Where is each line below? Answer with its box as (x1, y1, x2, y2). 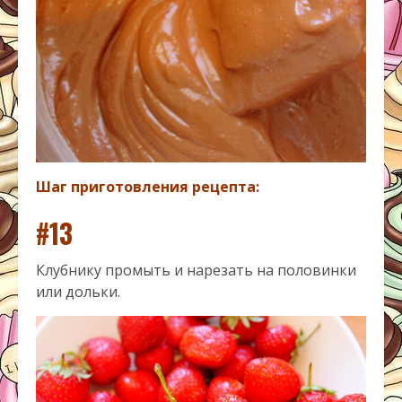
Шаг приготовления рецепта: (36, 176, 259, 197)
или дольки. (36, 281, 120, 301)
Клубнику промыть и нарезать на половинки (36, 259, 356, 280)
